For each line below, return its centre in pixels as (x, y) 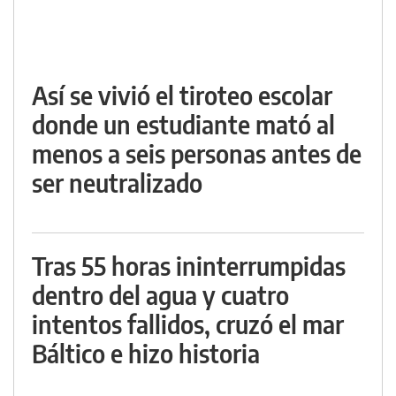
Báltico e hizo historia (146, 353)
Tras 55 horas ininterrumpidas (189, 266)
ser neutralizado (117, 183)
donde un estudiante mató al (183, 124)
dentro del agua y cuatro (160, 295)
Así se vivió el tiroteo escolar (182, 95)
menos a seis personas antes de (197, 153)
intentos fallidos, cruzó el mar (188, 324)
